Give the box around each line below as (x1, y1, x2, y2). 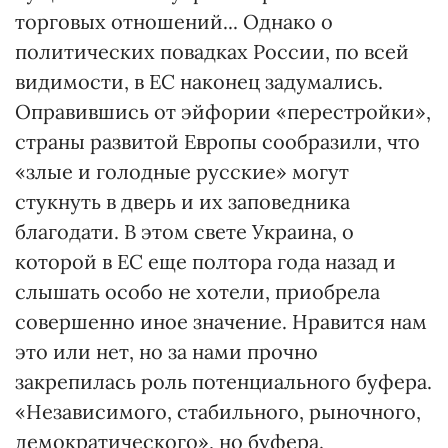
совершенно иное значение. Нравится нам (15, 309, 427, 334)
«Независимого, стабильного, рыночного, (15, 399, 421, 424)
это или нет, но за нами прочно (15, 339, 318, 364)
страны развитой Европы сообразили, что (15, 129, 420, 154)
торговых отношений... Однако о (15, 9, 333, 34)
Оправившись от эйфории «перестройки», (15, 99, 431, 124)
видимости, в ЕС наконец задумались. (15, 69, 383, 94)
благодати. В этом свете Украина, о (15, 219, 354, 244)
